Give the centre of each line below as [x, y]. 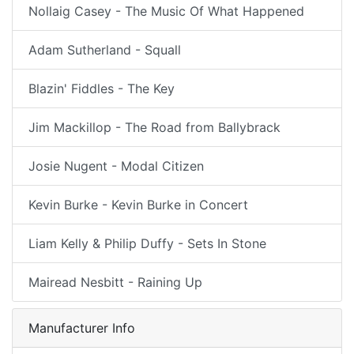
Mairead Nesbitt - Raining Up [115, 282]
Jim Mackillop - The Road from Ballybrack [154, 127]
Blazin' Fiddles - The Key [102, 88]
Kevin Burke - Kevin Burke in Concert [138, 205]
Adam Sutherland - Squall [105, 50]
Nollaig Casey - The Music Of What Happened [166, 11]
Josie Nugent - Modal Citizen [116, 166]
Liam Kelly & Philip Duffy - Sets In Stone [147, 243]
